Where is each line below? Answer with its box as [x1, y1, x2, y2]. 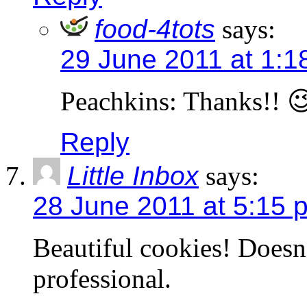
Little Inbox [67, 161, 199, 191]
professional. [33, 264, 171, 294]
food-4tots [95, 14, 215, 45]
